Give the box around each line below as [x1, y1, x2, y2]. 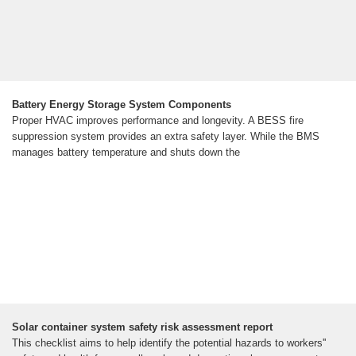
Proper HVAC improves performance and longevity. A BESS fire [12, 114, 304, 126]
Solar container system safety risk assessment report [12, 320, 273, 333]
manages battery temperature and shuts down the [12, 145, 240, 158]
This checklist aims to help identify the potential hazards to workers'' [12, 336, 326, 349]
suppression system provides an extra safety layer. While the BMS [12, 130, 319, 142]
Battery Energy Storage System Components [12, 98, 231, 110]
